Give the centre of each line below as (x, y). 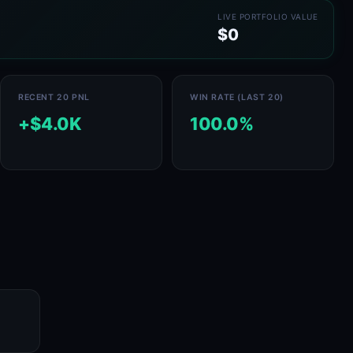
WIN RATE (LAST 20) (237, 97)
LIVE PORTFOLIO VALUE (268, 17)
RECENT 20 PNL (54, 97)
